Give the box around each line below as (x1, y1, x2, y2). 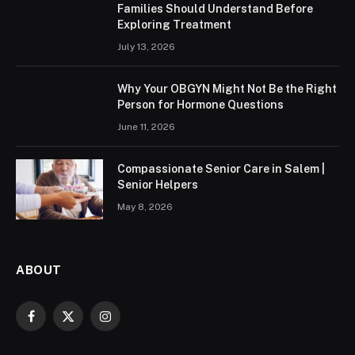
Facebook (29, 316, 82, 330)
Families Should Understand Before (117, 2, 313, 16)
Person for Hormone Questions (117, 98, 284, 112)
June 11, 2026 (117, 121, 175, 133)
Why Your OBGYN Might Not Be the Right (117, 82, 337, 96)
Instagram (104, 316, 157, 330)
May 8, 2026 (117, 201, 173, 213)
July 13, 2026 (117, 41, 175, 53)
